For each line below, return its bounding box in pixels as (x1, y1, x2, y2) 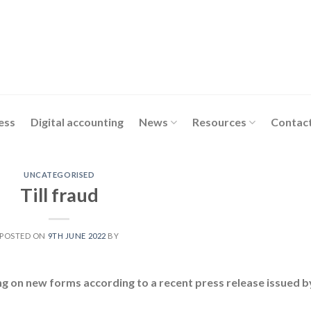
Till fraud (19, 183, 99, 206)
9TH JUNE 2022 (47, 230, 106, 240)
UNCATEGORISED (24, 170, 95, 179)
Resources (192, 115, 247, 128)
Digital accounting (31, 115, 124, 128)
